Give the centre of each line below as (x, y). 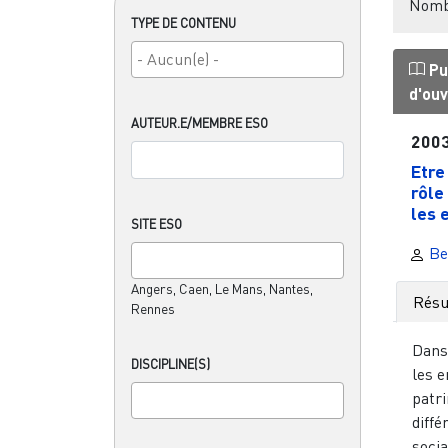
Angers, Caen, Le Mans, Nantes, (222, 288)
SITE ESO (156, 223)
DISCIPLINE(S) (170, 363)
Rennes (153, 308)
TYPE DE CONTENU (183, 22)
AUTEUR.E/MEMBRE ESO (199, 122)
